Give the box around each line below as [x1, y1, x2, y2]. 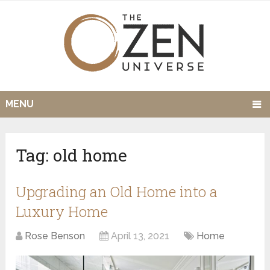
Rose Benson [25, 230, 86, 242]
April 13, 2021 [111, 230, 170, 242]
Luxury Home [16, 202, 108, 222]
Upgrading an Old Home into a [16, 182, 218, 202]
